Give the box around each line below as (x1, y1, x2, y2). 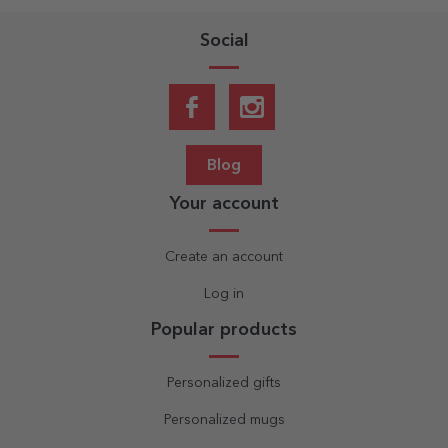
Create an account (165, 249, 283, 264)
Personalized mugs (163, 412, 285, 427)
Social (199, 31, 249, 50)
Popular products (151, 320, 297, 339)
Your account (169, 194, 279, 213)
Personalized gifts (167, 375, 281, 390)
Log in (204, 286, 244, 301)
